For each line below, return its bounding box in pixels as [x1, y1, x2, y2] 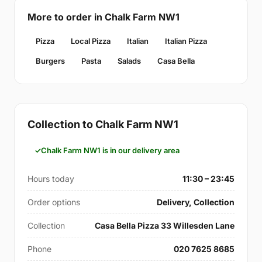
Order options [27, 196, 80, 207]
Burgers [36, 56, 65, 65]
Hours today [27, 173, 74, 184]
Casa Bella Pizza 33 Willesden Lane [95, 220, 235, 230]
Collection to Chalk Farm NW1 [27, 118, 178, 130]
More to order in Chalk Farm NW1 [27, 11, 180, 23]
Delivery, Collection [157, 196, 235, 207]
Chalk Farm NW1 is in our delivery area [41, 145, 180, 155]
